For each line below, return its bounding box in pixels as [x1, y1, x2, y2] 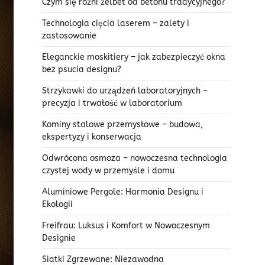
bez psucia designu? [42, 64, 121, 75]
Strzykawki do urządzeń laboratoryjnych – [42, 86, 208, 96]
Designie [42, 233, 76, 244]
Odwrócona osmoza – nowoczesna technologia [42, 153, 227, 164]
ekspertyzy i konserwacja [42, 132, 141, 143]
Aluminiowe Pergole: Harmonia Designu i [42, 187, 203, 198]
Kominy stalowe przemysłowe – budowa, [42, 119, 203, 130]
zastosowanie [42, 31, 96, 41]
